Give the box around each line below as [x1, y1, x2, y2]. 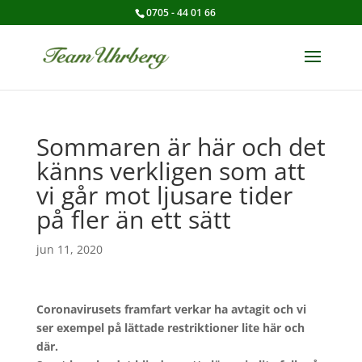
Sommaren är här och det [36, 130, 326, 163]
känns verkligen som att [36, 154, 305, 187]
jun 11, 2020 [36, 242, 103, 257]
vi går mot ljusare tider [36, 179, 293, 212]
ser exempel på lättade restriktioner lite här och [36, 320, 305, 335]
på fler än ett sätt [36, 203, 231, 236]
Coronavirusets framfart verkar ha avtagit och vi [36, 301, 306, 317]
